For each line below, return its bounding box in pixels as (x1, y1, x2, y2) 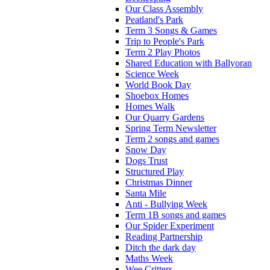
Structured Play (125, 166, 184, 177)
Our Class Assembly (125, 3, 203, 14)
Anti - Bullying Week (125, 198, 207, 209)
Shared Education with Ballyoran (125, 57, 252, 68)
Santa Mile (125, 187, 166, 198)
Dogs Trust (125, 155, 168, 166)
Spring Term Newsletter (125, 122, 216, 133)
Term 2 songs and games (125, 133, 219, 144)
